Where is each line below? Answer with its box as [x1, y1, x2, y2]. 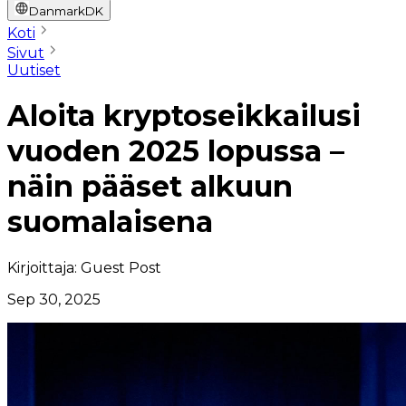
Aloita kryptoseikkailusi [7, 98, 361, 134]
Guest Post [81, 258, 161, 276]
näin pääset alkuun [7, 169, 293, 205]
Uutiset [7, 62, 61, 79]
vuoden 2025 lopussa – [7, 133, 344, 169]
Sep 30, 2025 [7, 290, 101, 308]
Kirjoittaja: [7, 258, 77, 276]
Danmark [29, 4, 85, 18]
